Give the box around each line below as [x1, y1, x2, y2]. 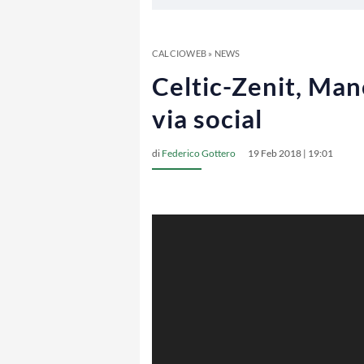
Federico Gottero [162, 147, 236, 159]
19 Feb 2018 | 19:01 [248, 147, 333, 159]
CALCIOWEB [152, 48, 206, 58]
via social [152, 103, 262, 134]
